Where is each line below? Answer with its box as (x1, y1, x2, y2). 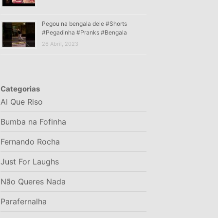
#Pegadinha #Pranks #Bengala (42, 28, 127, 36)
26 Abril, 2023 (42, 40, 78, 47)
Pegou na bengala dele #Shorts (42, 19, 127, 27)
